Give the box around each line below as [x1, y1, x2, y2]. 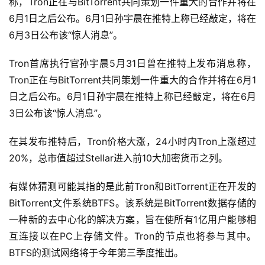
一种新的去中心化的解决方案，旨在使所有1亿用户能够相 [9, 214, 256, 226]
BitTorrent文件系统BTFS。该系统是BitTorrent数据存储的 [9, 197, 256, 209]
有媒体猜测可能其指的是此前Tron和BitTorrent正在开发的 [9, 180, 256, 193]
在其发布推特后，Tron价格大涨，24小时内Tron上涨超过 [9, 135, 256, 148]
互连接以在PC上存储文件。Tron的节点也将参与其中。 [9, 230, 256, 243]
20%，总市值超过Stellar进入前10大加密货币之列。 [9, 152, 228, 164]
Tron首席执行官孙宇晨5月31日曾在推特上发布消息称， [9, 57, 256, 70]
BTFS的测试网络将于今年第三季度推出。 [9, 247, 183, 259]
